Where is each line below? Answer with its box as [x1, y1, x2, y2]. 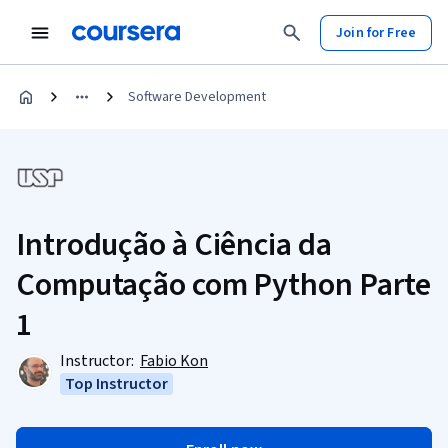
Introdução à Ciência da [16, 222, 332, 268]
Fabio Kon [140, 350, 208, 372]
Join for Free [336, 22, 416, 43]
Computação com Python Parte [16, 262, 432, 308]
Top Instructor [65, 373, 169, 395]
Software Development [128, 87, 266, 107]
